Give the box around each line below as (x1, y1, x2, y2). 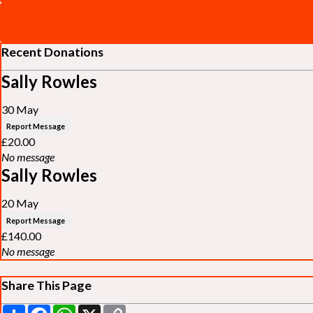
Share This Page (1, 277, 92, 293)
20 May (1, 196, 38, 210)
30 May (1, 102, 38, 116)
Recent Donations (1, 43, 103, 59)
